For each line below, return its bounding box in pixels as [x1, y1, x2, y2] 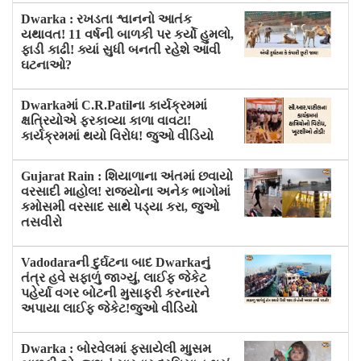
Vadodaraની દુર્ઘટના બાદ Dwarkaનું [21, 255, 210, 270]
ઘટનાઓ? [21, 58, 72, 73]
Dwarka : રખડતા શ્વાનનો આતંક [21, 12, 192, 27]
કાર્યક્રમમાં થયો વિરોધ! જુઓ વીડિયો [21, 129, 214, 143]
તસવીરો [21, 215, 62, 230]
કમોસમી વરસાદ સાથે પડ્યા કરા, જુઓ [21, 200, 219, 214]
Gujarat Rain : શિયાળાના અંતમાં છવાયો [21, 169, 233, 184]
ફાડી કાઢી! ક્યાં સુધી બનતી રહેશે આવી [21, 43, 221, 57]
